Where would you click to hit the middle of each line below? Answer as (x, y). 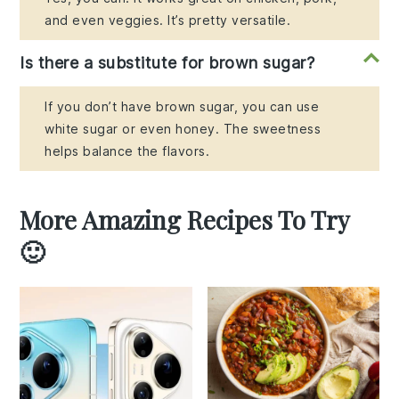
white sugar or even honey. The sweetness (183, 129)
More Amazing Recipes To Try (185, 220)
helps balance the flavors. (127, 151)
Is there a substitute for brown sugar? (167, 63)
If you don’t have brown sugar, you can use (182, 107)
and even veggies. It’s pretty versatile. (168, 20)
